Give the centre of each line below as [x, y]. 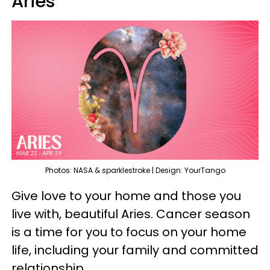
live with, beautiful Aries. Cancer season [131, 214]
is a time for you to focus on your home [129, 232]
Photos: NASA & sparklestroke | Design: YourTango [135, 170]
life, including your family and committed [135, 250]
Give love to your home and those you [126, 196]
